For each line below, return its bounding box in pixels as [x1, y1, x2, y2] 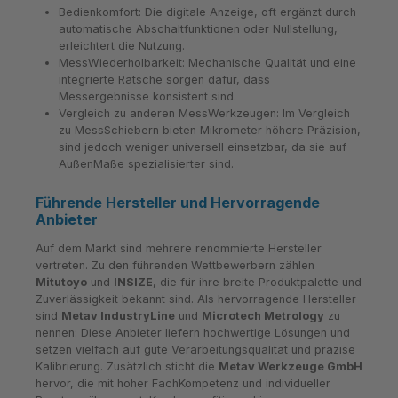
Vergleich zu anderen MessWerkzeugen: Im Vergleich [58, 106, 350, 120]
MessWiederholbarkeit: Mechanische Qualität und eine [58, 55, 356, 69]
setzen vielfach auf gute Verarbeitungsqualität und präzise [36, 343, 355, 357]
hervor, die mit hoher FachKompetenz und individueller [36, 377, 330, 391]
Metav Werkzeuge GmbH [219, 360, 362, 374]
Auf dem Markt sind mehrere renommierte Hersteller [36, 242, 322, 256]
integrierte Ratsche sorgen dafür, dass [58, 72, 270, 86]
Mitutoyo [36, 275, 87, 290]
